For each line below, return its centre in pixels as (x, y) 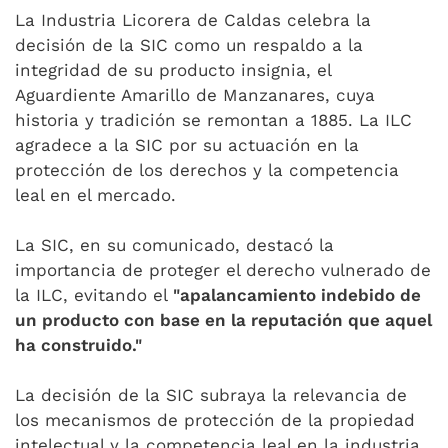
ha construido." (78, 345)
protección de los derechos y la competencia (207, 170)
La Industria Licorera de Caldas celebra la (193, 20)
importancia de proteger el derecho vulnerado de (223, 270)
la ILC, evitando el (94, 295)
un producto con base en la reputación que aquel (223, 320)
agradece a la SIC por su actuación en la (187, 145)
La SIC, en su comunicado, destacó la (174, 245)
